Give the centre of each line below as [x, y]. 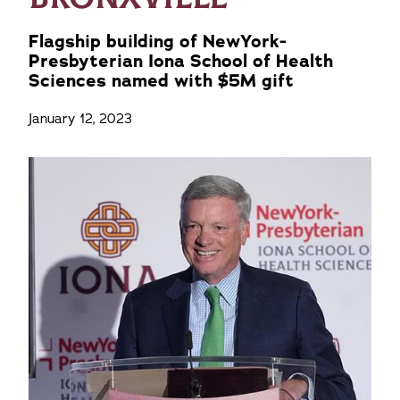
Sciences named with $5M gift [161, 81]
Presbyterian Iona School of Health [181, 61]
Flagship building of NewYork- [158, 42]
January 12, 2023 [80, 119]
